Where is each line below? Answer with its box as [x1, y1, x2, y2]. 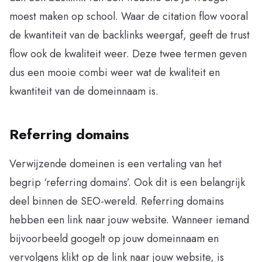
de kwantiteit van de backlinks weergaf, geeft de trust [9, 27, 250, 43]
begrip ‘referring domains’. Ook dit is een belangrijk [9, 174, 245, 190]
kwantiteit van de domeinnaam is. [9, 83, 161, 99]
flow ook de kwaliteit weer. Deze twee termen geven [9, 46, 247, 61]
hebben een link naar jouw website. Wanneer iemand [9, 212, 249, 227]
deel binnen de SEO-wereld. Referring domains [9, 193, 224, 209]
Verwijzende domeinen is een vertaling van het [9, 156, 222, 171]
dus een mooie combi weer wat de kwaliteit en [9, 64, 220, 80]
